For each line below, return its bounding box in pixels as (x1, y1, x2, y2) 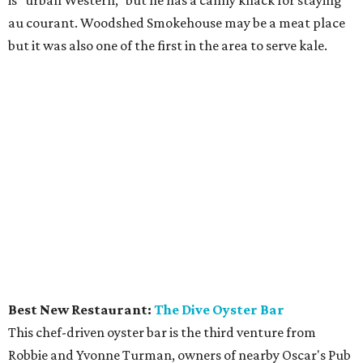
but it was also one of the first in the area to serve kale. (8, 36, 327, 53)
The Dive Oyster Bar (154, 301, 284, 318)
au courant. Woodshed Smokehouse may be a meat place (8, 14, 345, 31)
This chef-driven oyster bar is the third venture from (8, 323, 316, 340)
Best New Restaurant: (8, 301, 154, 318)
